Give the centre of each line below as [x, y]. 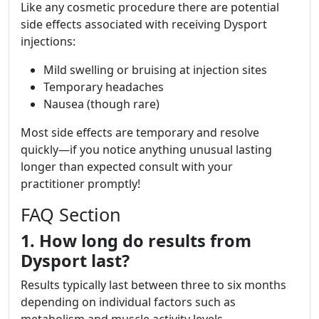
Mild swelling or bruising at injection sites [155, 70]
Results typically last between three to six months [153, 285]
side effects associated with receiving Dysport [144, 25]
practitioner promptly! [80, 184]
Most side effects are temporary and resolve [140, 133]
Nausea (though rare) [101, 104]
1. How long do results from [136, 241]
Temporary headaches [104, 87]
